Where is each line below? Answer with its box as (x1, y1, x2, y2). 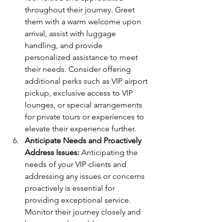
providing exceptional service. (25, 195, 133, 205)
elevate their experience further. (25, 123, 136, 133)
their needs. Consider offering (25, 64, 133, 74)
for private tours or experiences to (25, 111, 146, 121)
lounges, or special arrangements (25, 100, 144, 110)
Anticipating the (79, 147, 140, 157)
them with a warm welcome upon (25, 16, 143, 26)
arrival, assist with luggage (25, 28, 118, 38)
